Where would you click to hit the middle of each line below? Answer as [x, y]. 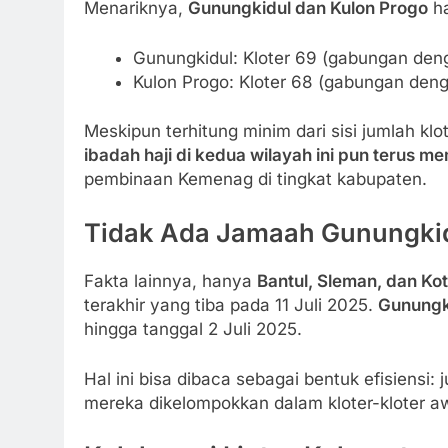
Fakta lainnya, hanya [170, 281]
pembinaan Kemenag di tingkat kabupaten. [255, 179]
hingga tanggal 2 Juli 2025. [193, 329]
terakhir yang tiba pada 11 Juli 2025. [231, 305]
